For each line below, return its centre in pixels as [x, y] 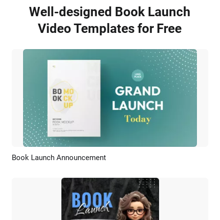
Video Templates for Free [110, 28]
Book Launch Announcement [59, 158]
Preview [84, 159]
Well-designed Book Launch [110, 12]
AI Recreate [132, 159]
